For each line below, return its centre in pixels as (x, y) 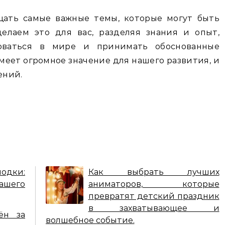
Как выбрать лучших (154, 172)
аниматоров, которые (154, 184)
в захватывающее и (154, 208)
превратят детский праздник (154, 196)
